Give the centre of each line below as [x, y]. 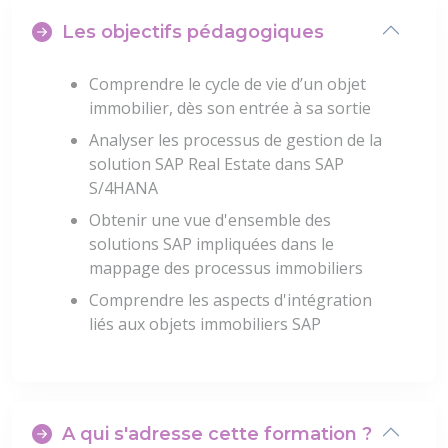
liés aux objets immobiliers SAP [205, 324]
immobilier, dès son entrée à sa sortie [230, 108]
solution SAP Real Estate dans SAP [216, 164]
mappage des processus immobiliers [226, 268]
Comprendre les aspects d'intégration [230, 300]
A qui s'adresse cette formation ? [217, 434]
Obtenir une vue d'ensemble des [210, 220]
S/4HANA [123, 188]
